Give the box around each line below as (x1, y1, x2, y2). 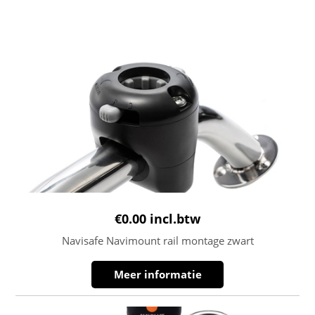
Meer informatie (113, 266, 202, 281)
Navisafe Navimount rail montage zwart (61, 233, 254, 247)
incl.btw (150, 210, 200, 227)
